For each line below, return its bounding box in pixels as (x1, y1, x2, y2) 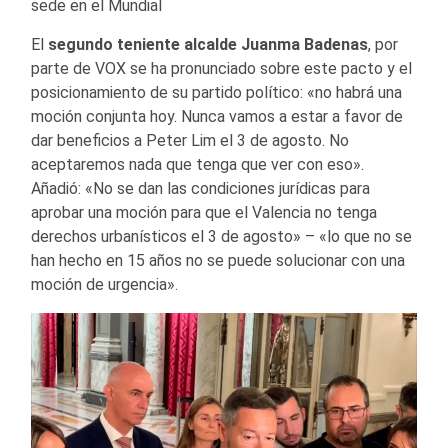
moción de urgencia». (31, 274, 178, 294)
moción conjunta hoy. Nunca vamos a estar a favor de (31, 106, 403, 126)
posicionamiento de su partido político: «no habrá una (31, 82, 402, 102)
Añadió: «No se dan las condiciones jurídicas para (31, 178, 370, 198)
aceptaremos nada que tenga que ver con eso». (31, 154, 364, 174)
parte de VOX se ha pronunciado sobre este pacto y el (31, 58, 412, 78)
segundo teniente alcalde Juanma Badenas (48, 34, 368, 54)
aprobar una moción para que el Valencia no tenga (31, 202, 377, 222)
